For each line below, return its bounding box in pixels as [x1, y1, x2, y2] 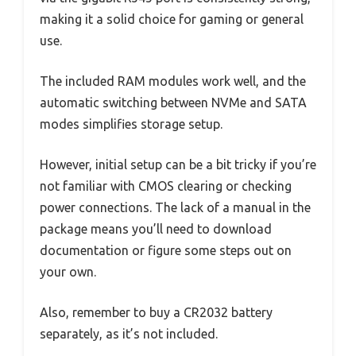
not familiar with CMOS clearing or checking [40, 179, 292, 194]
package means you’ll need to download [40, 222, 272, 237]
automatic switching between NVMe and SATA [40, 95, 307, 110]
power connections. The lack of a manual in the [40, 200, 311, 215]
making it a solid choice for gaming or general [40, 12, 304, 27]
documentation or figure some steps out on [40, 243, 292, 258]
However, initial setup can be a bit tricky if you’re [40, 157, 316, 172]
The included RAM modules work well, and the [40, 74, 306, 89]
